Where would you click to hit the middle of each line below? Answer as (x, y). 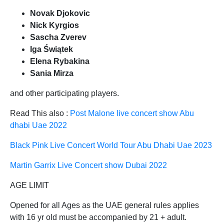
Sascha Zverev (58, 37)
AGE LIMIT (29, 185)
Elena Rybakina (60, 61)
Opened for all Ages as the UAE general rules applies (104, 205)
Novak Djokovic (60, 13)
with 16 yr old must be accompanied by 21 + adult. (98, 217)
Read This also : (40, 113)
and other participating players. (64, 93)
